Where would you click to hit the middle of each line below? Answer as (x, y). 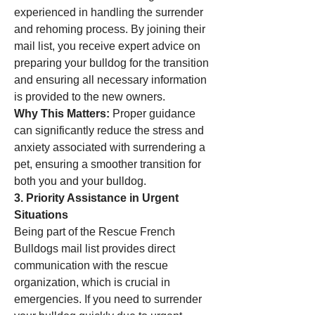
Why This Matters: (62, 114)
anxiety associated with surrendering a (110, 147)
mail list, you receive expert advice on (107, 46)
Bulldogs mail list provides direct (95, 249)
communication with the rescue (91, 265)
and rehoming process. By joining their (110, 29)
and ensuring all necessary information (110, 80)
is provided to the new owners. (90, 97)
